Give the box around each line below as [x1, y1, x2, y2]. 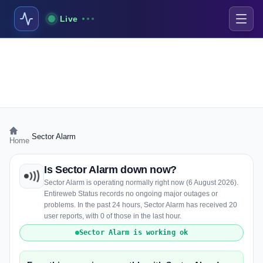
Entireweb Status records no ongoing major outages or [44, 190, 218, 198]
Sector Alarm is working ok [79, 228, 188, 237]
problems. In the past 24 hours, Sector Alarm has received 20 [44, 201, 237, 209]
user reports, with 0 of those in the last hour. [44, 212, 181, 220]
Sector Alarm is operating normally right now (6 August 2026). [44, 178, 238, 187]
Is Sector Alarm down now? [44, 164, 177, 176]
